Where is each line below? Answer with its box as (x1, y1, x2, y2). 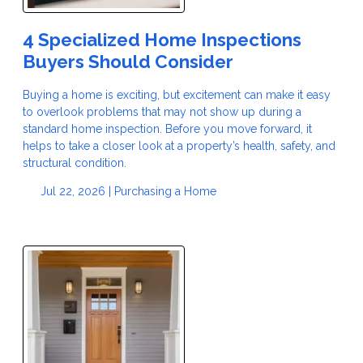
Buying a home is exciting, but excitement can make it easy (23, 88, 331, 102)
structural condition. (23, 156, 126, 170)
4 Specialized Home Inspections (23, 29, 301, 51)
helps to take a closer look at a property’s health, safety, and (23, 139, 335, 153)
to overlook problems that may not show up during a (23, 105, 301, 119)
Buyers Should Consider (23, 51, 233, 73)
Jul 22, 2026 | (36, 185, 114, 199)
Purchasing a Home (113, 185, 216, 199)
